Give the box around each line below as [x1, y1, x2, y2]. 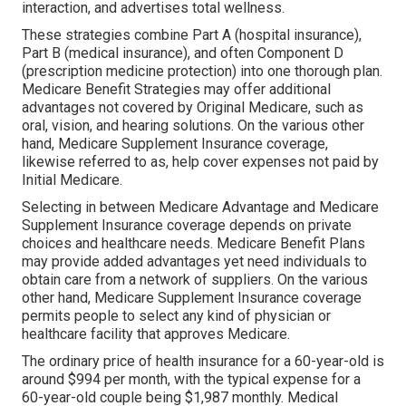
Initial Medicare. [22, 171, 122, 189]
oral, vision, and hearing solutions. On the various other [22, 117, 364, 135]
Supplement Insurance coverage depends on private [22, 217, 352, 235]
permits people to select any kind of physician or [22, 307, 331, 325]
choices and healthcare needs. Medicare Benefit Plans [22, 235, 365, 253]
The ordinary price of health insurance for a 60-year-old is [22, 353, 384, 371]
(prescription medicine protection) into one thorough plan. [22, 63, 382, 81]
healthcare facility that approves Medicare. [22, 325, 290, 343]
